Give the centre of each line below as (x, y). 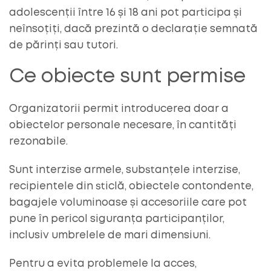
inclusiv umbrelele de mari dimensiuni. (110, 235)
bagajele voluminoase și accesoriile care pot (128, 203)
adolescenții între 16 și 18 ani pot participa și (126, 13)
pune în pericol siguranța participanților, (117, 219)
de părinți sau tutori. (64, 45)
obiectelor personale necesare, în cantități (123, 125)
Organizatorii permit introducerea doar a (119, 109)
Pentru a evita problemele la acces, (103, 264)
